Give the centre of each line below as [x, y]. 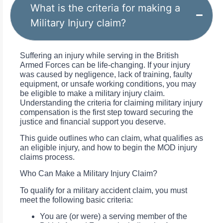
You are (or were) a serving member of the [113, 217]
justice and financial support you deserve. [93, 121]
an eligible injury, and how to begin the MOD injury [109, 148]
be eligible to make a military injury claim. [92, 93]
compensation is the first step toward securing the [107, 112]
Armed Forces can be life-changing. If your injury [105, 65]
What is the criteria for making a [105, 8]
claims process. [47, 157]
